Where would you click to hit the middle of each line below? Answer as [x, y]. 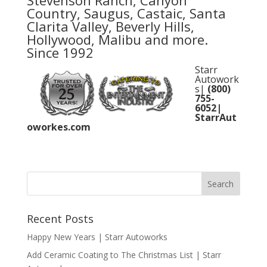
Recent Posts [60, 219]
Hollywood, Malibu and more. [117, 40]
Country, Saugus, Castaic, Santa [126, 13]
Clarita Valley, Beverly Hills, [110, 27]
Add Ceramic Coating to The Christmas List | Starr [124, 255]
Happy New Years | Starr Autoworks [97, 237]
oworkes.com [60, 127]
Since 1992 [60, 53]
